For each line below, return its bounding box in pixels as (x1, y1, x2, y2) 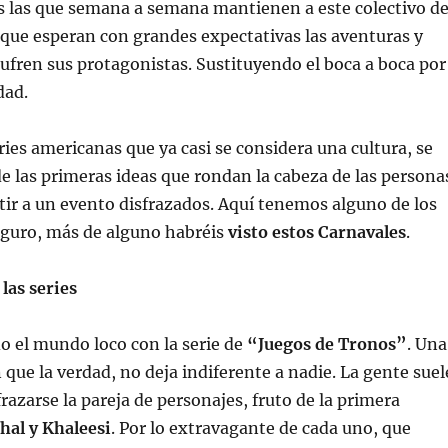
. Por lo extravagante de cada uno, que (110, 417, 411, 438)
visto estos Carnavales (223, 221, 406, 242)
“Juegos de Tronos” (246, 333, 407, 354)
